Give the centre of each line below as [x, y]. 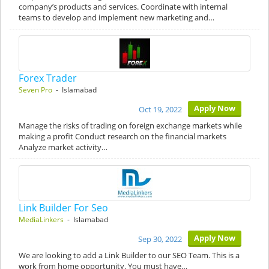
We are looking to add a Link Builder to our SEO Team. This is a [129, 255]
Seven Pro [35, 90]
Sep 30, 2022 [160, 239]
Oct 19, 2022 [160, 109]
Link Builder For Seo [63, 208]
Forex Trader [48, 78]
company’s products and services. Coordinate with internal [123, 7]
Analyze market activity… [63, 147]
